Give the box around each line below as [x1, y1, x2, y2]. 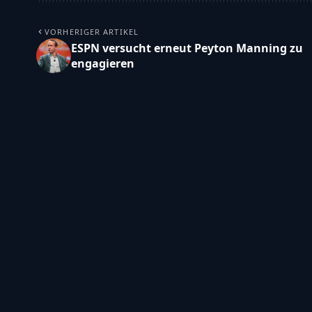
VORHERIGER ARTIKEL [45, 26, 139, 37]
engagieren [71, 55, 134, 71]
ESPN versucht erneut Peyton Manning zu [71, 40, 303, 56]
